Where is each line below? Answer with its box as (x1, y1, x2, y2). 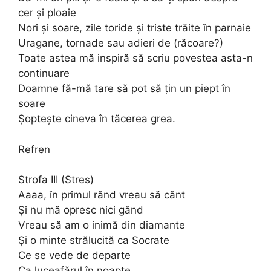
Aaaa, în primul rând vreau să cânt (18, 189, 185, 201)
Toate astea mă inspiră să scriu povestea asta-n (18, 52, 253, 64)
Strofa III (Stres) (18, 174, 94, 186)
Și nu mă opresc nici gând (18, 204, 143, 216)
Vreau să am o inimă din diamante (18, 219, 185, 231)
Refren (18, 143, 50, 155)
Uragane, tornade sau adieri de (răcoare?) (18, 37, 223, 49)
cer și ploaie (18, 7, 76, 19)
